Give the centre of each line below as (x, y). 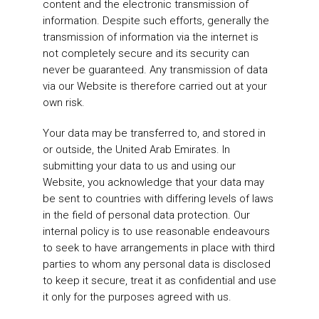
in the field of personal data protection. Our (146, 215)
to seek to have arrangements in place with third (159, 248)
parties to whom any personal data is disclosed (157, 265)
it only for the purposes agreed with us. (137, 297)
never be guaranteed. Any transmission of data (155, 70)
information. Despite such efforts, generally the (156, 21)
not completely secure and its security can (146, 54)
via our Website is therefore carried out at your (155, 87)
